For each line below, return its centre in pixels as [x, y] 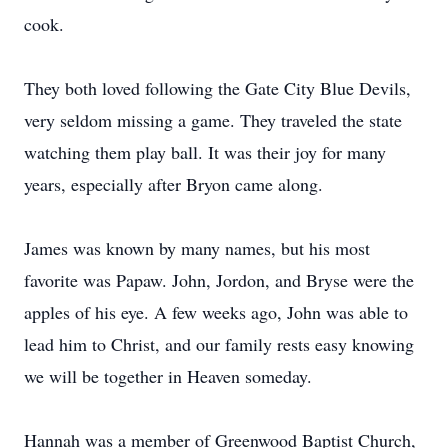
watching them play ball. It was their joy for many [205, 152]
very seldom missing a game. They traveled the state [213, 120]
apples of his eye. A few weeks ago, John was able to [216, 312]
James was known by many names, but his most [197, 248]
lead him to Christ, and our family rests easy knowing [219, 344]
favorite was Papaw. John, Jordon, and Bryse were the [219, 280]
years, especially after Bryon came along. [173, 184]
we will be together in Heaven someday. [168, 376]
